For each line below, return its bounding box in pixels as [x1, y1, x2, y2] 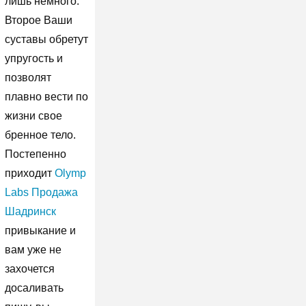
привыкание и [4, 224, 76, 236]
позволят [4, 71, 51, 83]
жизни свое [4, 109, 62, 122]
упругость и [4, 52, 63, 64]
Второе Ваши [4, 14, 72, 26]
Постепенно [4, 148, 66, 160]
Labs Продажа [4, 186, 78, 198]
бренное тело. [4, 128, 76, 141]
